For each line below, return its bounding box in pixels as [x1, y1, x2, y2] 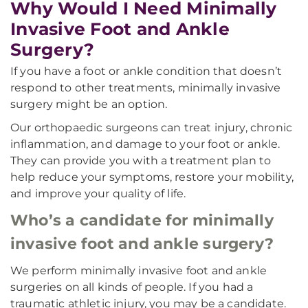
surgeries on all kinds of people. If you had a [10, 280, 254, 294]
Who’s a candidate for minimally [10, 211, 274, 230]
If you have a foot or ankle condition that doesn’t [10, 65, 283, 78]
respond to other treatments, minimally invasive [10, 81, 281, 94]
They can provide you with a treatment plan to [10, 154, 272, 167]
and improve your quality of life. [10, 187, 186, 200]
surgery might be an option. [10, 98, 168, 111]
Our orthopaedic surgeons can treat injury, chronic [10, 121, 293, 134]
